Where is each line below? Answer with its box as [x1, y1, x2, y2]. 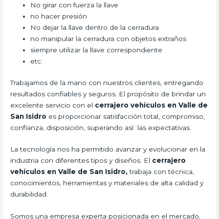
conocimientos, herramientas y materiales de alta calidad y [10, 179, 204, 187]
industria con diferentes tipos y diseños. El [10, 156, 153, 165]
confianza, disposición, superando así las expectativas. [10, 123, 192, 131]
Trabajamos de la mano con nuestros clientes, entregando [10, 78, 204, 87]
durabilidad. [10, 190, 48, 198]
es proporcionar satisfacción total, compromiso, [46, 112, 205, 120]
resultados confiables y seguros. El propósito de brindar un [10, 89, 206, 98]
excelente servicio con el [10, 101, 95, 109]
